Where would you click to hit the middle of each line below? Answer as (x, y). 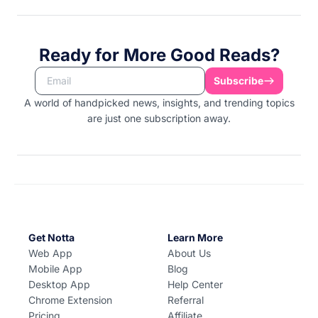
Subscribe (238, 80)
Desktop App (59, 284)
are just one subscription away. (159, 118)
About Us (189, 253)
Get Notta (51, 237)
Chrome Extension (70, 300)
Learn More (195, 237)
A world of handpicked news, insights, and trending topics (159, 102)
